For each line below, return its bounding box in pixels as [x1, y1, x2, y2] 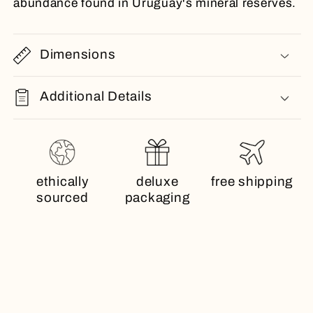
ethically [36, 175, 89, 189]
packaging [124, 191, 190, 205]
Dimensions [39, 47, 116, 61]
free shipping [211, 175, 293, 189]
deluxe [136, 175, 179, 189]
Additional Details [39, 89, 152, 104]
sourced [36, 191, 89, 205]
